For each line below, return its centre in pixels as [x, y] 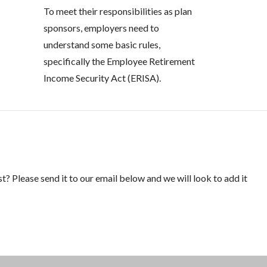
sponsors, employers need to [101, 28]
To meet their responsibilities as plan [117, 11]
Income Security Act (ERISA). [102, 78]
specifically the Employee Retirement [119, 61]
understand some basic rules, [102, 45]
